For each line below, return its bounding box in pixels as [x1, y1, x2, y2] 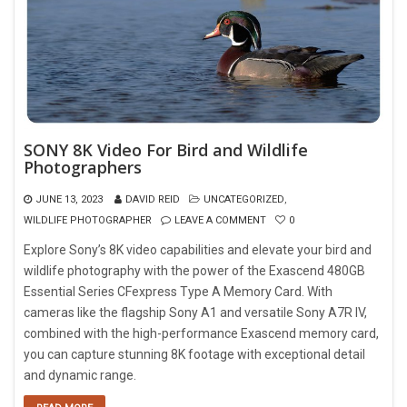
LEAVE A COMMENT [174, 214, 266, 227]
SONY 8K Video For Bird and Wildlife [24, 139, 308, 162]
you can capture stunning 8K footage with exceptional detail [24, 347, 365, 362]
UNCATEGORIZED [203, 194, 284, 206]
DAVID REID [125, 194, 180, 206]
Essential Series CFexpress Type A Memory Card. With [24, 284, 333, 300]
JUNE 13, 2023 [35, 194, 103, 206]
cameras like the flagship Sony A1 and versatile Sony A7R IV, [24, 305, 367, 321]
